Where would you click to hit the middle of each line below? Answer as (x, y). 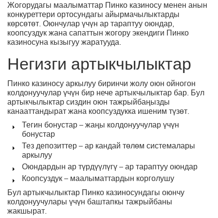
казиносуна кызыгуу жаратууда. (64, 43)
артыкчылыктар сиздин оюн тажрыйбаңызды (89, 103)
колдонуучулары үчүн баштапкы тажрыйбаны (90, 203)
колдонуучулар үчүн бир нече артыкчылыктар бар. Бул (106, 94)
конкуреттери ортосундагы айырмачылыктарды (93, 16)
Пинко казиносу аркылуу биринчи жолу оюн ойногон (101, 84)
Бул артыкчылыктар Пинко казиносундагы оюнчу (96, 194)
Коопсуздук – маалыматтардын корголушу (98, 180)
